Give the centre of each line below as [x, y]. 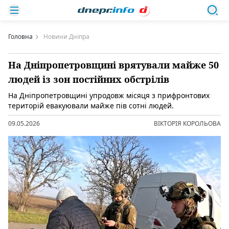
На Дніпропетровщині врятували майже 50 [113, 65]
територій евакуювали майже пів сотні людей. [91, 106]
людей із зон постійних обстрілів [89, 79]
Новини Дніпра [66, 37]
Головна [20, 37]
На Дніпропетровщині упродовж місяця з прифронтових [109, 95]
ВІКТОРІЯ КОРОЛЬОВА [187, 123]
